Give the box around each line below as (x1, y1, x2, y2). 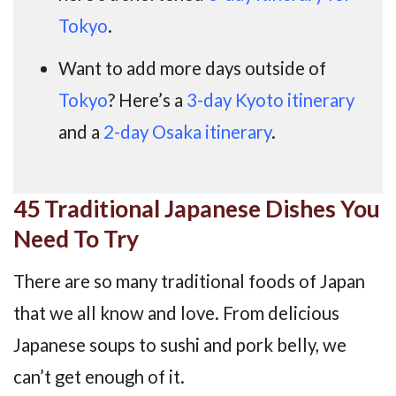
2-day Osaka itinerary (103, 121, 272, 143)
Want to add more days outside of (58, 57, 327, 80)
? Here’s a (108, 89, 187, 111)
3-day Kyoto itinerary (187, 89, 355, 111)
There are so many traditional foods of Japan (13, 270, 365, 292)
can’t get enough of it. (13, 365, 185, 387)
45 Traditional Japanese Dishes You (13, 194, 380, 223)
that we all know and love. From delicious (13, 301, 339, 324)
